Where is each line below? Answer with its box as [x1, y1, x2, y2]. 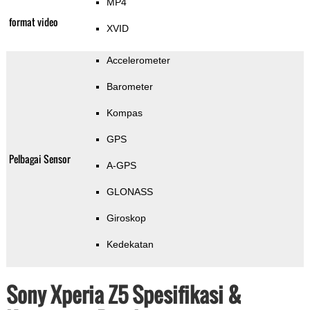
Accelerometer [106, 55, 170, 66]
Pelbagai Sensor [8, 152, 71, 167]
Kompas [106, 107, 143, 119]
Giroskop [106, 212, 146, 224]
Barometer [106, 81, 153, 93]
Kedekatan [106, 239, 154, 250]
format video [8, 15, 58, 30]
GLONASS [106, 186, 153, 198]
